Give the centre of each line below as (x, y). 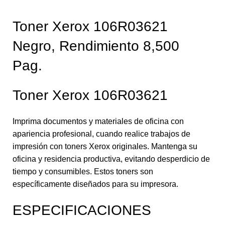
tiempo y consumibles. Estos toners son (83, 171)
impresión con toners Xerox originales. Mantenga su (105, 146)
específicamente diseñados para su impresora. (95, 184)
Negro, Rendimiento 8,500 (96, 46)
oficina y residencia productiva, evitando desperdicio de (111, 159)
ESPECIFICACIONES (82, 210)
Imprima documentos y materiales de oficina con (98, 121)
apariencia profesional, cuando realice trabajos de (101, 134)
